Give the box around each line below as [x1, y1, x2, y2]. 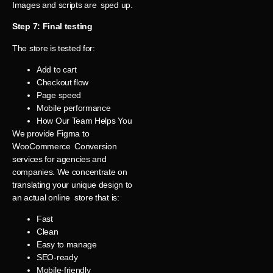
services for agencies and [12, 154, 107, 164]
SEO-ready [37, 252, 78, 263]
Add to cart [37, 64, 77, 74]
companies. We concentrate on [12, 166, 127, 177]
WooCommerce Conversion [12, 141, 117, 151]
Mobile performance [37, 102, 111, 113]
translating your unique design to [12, 179, 133, 190]
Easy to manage [37, 239, 97, 250]
